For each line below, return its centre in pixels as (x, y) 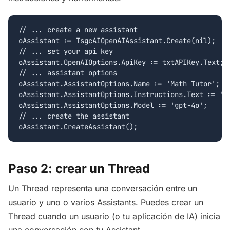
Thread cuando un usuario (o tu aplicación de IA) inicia (114, 216)
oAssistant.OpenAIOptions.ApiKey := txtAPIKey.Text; (121, 62)
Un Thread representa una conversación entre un (103, 188)
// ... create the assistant (74, 116)
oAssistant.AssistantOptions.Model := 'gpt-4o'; (113, 105)
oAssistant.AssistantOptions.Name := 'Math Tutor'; (119, 83)
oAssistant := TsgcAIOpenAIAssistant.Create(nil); (117, 40)
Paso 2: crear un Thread (79, 168)
